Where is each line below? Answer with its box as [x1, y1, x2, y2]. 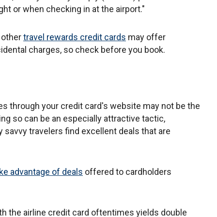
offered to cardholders [83, 166, 171, 177]
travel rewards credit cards [23, 31, 126, 42]
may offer [126, 31, 166, 42]
